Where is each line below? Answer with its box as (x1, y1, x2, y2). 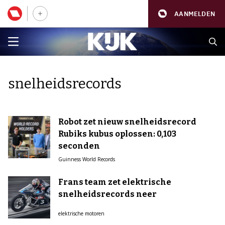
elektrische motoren (58, 210, 104, 217)
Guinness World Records (58, 156, 115, 163)
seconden (58, 141, 100, 151)
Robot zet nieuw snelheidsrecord (58, 117, 196, 127)
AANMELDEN (174, 9, 215, 18)
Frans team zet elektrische (58, 177, 171, 187)
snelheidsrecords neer (58, 189, 157, 199)
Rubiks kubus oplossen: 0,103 (58, 129, 176, 139)
